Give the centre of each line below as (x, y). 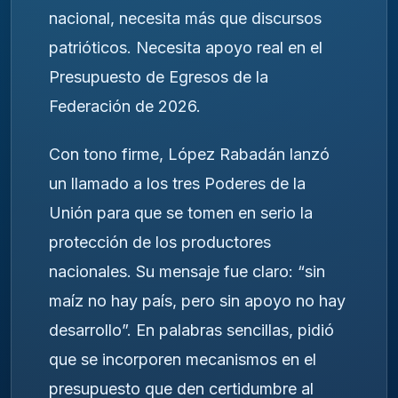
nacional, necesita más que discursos (185, 18)
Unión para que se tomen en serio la (181, 213)
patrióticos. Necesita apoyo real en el (186, 47)
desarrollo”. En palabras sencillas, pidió (191, 330)
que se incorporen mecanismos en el (183, 360)
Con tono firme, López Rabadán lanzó (189, 155)
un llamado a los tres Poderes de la (177, 184)
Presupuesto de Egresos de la (159, 76)
